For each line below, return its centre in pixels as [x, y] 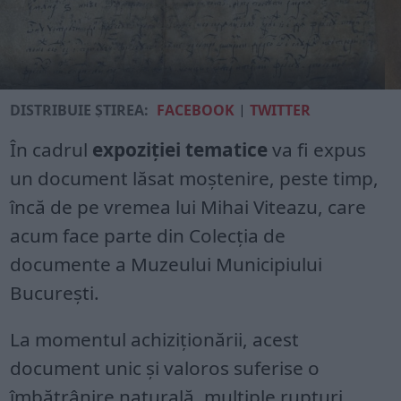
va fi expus [320, 149]
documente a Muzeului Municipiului [166, 264]
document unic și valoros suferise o [165, 368]
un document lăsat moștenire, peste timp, [195, 178]
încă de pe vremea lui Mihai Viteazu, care [188, 207]
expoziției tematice [183, 149]
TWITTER [281, 110]
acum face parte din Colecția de [148, 235]
